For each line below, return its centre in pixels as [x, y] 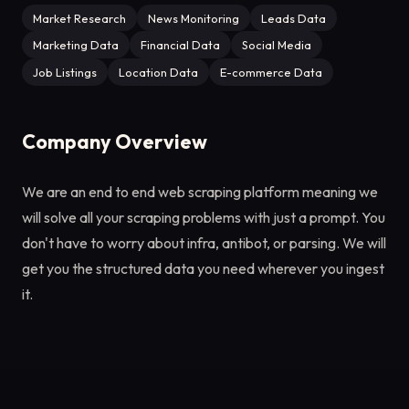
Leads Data [294, 18]
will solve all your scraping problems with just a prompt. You [204, 217]
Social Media [277, 45]
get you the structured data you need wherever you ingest [203, 268]
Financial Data [180, 45]
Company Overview [115, 141]
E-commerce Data [271, 72]
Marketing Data [76, 45]
